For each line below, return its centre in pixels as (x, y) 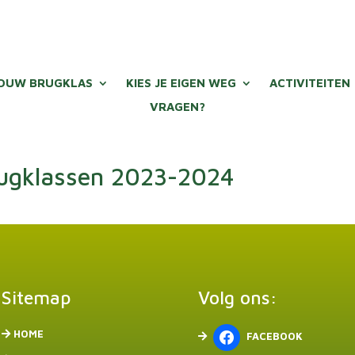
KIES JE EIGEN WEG (181, 83)
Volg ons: (237, 298)
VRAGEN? (177, 107)
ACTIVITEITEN (310, 83)
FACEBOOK (274, 336)
